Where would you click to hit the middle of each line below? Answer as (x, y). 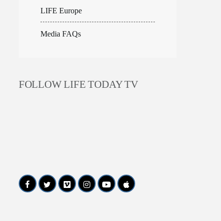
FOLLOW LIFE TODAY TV (78, 84)
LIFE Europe (61, 11)
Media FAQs (60, 34)
